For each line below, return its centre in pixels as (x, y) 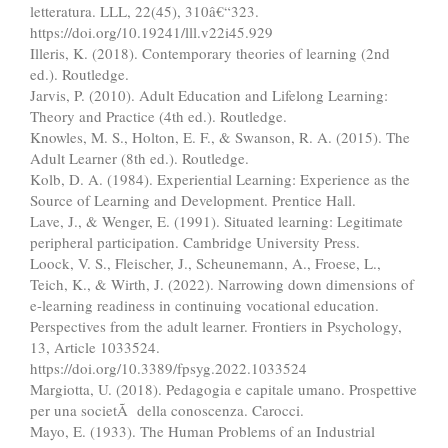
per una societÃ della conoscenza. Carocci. (167, 409)
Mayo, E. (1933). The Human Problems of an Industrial (202, 430)
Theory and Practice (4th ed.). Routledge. (158, 115)
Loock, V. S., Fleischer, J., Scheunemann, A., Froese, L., (205, 262)
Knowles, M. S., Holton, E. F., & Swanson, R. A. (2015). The (220, 136)
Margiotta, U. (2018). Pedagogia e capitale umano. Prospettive (223, 388)
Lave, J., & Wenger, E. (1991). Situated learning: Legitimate (216, 220)
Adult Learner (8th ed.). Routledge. (139, 157)
